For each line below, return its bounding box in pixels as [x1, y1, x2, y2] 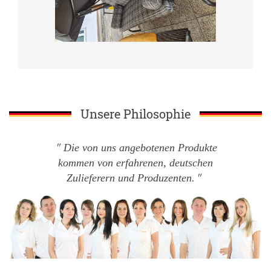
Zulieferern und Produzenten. [66, 172, 195, 184]
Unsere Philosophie [80, 106, 191, 122]
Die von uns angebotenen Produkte [63, 142, 217, 154]
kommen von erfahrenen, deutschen [57, 157, 213, 169]
